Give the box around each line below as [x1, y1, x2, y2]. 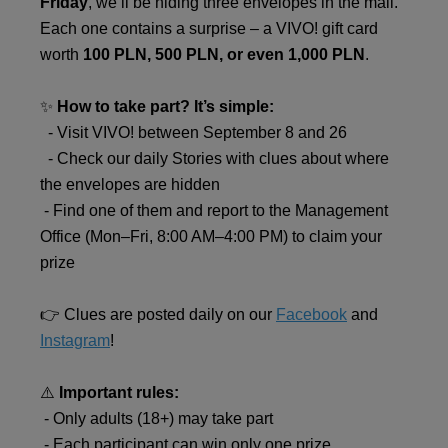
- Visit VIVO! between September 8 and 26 [40, 123, 347, 141]
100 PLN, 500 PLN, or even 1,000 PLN [83, 45, 365, 63]
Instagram [40, 331, 110, 349]
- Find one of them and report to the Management [40, 201, 388, 219]
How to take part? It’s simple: [57, 97, 274, 115]
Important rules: [59, 383, 179, 401]
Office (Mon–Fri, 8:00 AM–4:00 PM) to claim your [40, 227, 382, 245]
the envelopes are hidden [40, 175, 220, 193]
